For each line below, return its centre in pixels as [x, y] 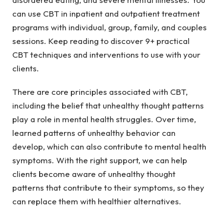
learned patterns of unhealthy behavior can [94, 133]
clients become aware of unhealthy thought [94, 174]
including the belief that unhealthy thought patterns [108, 106]
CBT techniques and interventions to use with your [106, 55]
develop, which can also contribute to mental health [109, 147]
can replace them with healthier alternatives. [99, 201]
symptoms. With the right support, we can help [100, 160]
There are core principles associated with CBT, [100, 92]
